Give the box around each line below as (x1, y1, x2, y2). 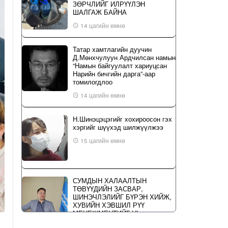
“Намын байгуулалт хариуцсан (73, 61, 167, 70)
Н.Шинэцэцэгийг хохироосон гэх (73, 114, 172, 124)
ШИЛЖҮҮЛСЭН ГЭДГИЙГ (73, 216, 151, 226)
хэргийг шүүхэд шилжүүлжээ (73, 122, 163, 132)
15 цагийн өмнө (79, 136, 125, 145)
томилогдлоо (73, 77, 112, 87)
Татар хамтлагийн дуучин (73, 44, 152, 54)
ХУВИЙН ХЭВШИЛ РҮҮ (73, 200, 145, 210)
